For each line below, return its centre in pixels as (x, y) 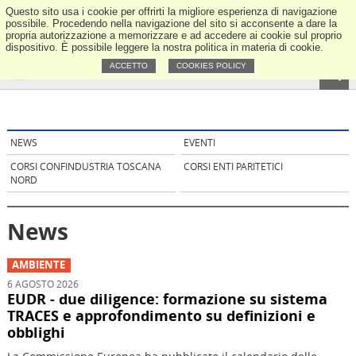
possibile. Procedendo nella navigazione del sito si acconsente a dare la (171, 23)
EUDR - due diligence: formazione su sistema (167, 299)
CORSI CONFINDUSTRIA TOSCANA (85, 166)
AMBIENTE (39, 265)
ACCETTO (129, 66)
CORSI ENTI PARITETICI (233, 166)
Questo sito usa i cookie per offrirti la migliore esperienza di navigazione (171, 11)
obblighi (36, 333)
